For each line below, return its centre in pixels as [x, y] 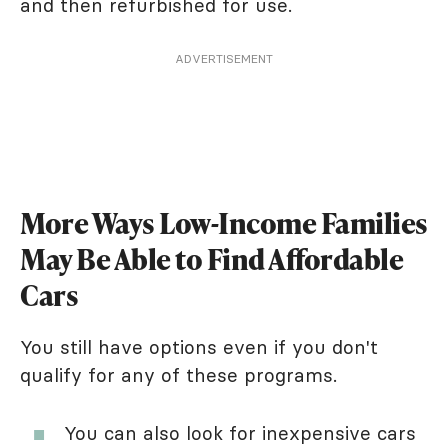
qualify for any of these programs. [178, 374]
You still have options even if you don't [199, 346]
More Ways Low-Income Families [224, 222]
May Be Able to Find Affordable [211, 258]
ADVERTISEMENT [224, 58]
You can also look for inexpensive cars [240, 432]
